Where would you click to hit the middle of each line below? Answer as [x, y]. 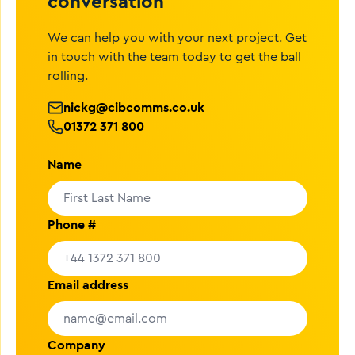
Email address [88, 285]
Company [76, 345]
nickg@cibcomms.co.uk [134, 107]
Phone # [72, 225]
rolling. [68, 76]
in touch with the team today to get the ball [174, 57]
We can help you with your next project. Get [177, 38]
